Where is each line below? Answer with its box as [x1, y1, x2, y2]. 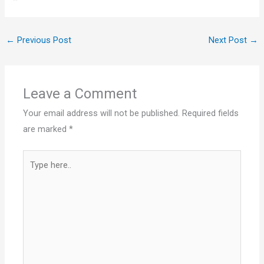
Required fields [182, 108, 239, 119]
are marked [23, 124, 70, 135]
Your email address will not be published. [23, 108, 180, 119]
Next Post [209, 35, 250, 46]
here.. [22, 168, 44, 179]
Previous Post [14, 35, 71, 46]
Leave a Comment [23, 85, 137, 103]
